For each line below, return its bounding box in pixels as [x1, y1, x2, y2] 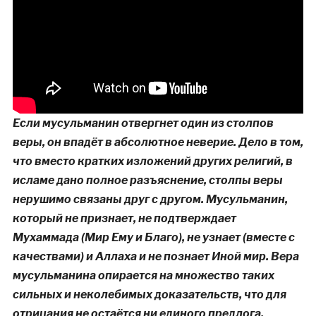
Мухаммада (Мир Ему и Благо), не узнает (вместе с [12, 231, 295, 245]
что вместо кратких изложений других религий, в [12, 154, 293, 169]
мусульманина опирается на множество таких [12, 269, 274, 283]
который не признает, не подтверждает [12, 212, 236, 226]
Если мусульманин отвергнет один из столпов [12, 116, 274, 130]
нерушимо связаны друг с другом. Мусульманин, [12, 193, 288, 207]
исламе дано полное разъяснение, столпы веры [12, 174, 283, 188]
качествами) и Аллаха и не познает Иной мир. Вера [12, 250, 299, 264]
